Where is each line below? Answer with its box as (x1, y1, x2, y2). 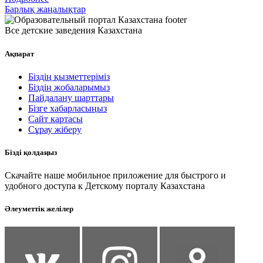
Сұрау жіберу (28, 124, 82, 134)
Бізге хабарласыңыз (28, 103, 107, 113)
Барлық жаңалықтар (5, 4, 86, 15)
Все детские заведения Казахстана (5, 25, 142, 36)
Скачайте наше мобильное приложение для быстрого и (5, 170, 226, 181)
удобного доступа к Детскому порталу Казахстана (5, 181, 205, 191)
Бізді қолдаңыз (5, 147, 57, 157)
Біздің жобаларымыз (28, 82, 110, 92)
